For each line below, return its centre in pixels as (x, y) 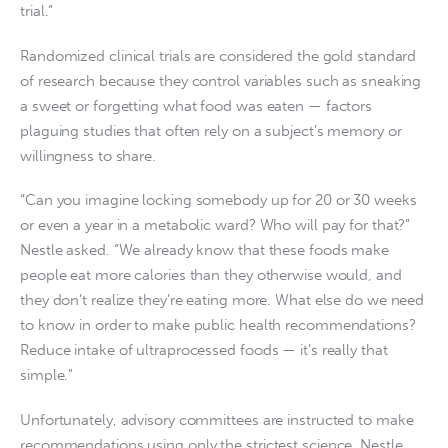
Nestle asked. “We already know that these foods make (204, 250)
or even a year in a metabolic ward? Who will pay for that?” (215, 225)
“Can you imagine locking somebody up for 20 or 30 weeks (218, 200)
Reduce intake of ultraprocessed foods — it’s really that (204, 350)
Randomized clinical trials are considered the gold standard (218, 55)
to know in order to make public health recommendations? (218, 325)
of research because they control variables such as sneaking (221, 80)
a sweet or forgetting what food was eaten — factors (196, 105)
